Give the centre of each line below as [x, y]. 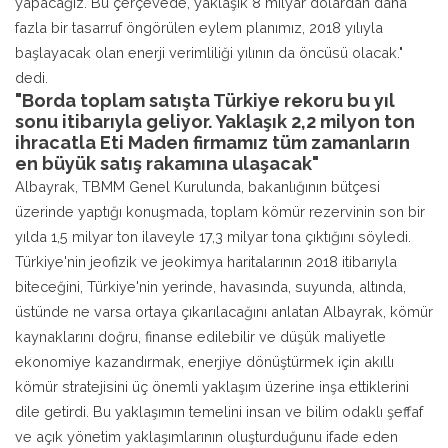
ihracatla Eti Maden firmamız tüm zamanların [212, 142]
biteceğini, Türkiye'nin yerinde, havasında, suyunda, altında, [210, 286]
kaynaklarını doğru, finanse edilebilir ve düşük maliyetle [200, 336]
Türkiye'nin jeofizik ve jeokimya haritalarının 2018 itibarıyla [206, 261]
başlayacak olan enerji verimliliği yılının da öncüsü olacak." [209, 52]
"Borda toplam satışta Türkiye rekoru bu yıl [205, 100]
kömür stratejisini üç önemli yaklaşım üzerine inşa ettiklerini [212, 386]
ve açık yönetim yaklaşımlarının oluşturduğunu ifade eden [206, 436]
